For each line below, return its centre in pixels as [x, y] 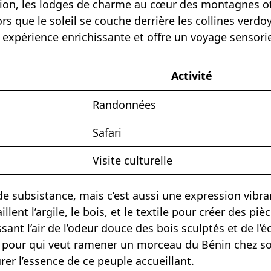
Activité [191, 76]
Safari [107, 133]
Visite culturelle [133, 161]
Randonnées [125, 105]
